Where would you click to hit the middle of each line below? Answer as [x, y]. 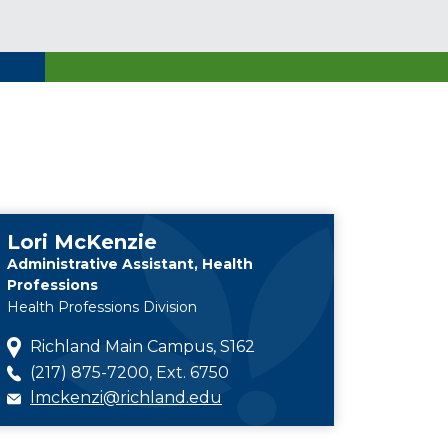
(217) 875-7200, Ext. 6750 [127, 372]
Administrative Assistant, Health [130, 263]
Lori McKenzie [82, 241]
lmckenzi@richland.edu [126, 398]
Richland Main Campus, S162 [140, 346]
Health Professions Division [102, 306]
